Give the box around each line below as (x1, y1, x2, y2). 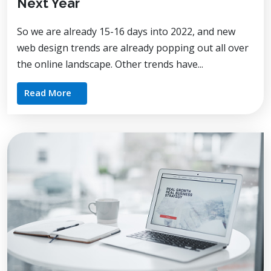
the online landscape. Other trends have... (17, 57, 203, 71)
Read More (24, 87, 71, 99)
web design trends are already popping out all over (17, 41, 249, 55)
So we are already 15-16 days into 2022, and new (17, 25, 235, 39)
